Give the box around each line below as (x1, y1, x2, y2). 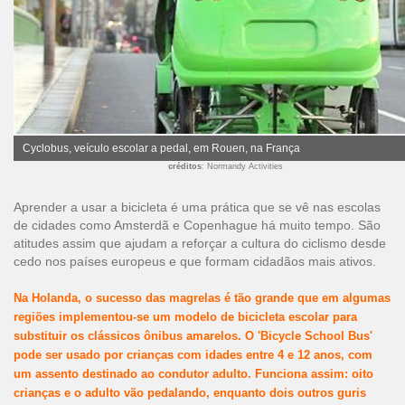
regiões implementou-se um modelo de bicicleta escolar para (14, 310, 357, 324)
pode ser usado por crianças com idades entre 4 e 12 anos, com (14, 348, 372, 362)
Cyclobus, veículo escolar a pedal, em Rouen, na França (23, 142, 300, 155)
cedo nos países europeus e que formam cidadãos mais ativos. (14, 254, 380, 268)
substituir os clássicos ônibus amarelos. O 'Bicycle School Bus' (14, 329, 372, 343)
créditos (168, 162, 202, 171)
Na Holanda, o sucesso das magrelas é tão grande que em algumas (14, 291, 391, 305)
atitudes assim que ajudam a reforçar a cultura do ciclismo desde (14, 236, 386, 250)
